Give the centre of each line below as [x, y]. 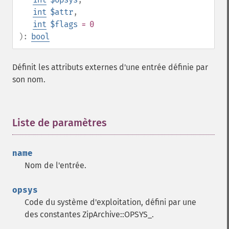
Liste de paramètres [60, 123]
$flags [64, 24]
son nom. [29, 79]
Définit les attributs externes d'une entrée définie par [110, 67]
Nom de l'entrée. [55, 165]
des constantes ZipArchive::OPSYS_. [89, 214]
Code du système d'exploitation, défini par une [110, 202]
